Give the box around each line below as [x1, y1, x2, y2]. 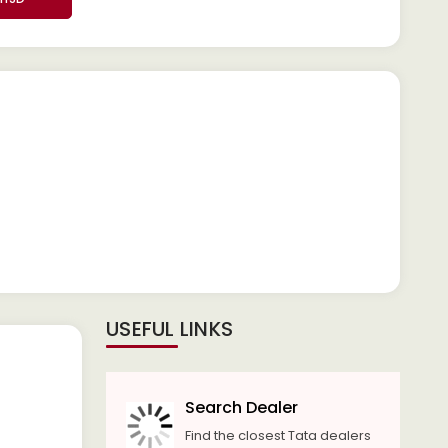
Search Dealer [184, 396, 298, 419]
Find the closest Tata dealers [184, 426, 371, 445]
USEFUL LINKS [106, 315, 233, 343]
